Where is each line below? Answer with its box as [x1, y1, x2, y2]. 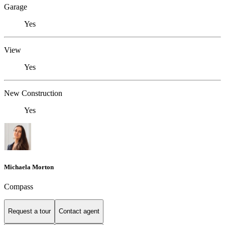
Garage [4, 2, 27, 11]
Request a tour [8, 207, 51, 215]
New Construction [4, 88, 62, 97]
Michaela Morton [4, 163, 54, 171]
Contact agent [59, 207, 99, 215]
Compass [4, 182, 33, 191]
